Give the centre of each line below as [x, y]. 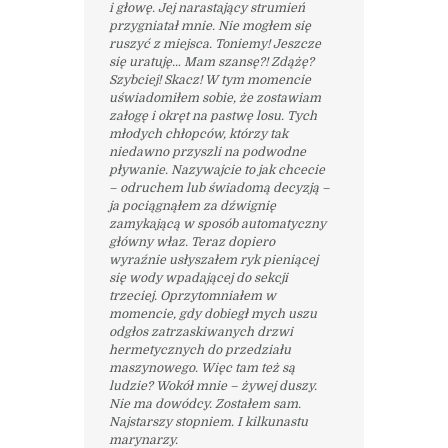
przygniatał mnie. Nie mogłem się [209, 25]
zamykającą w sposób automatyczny [217, 223]
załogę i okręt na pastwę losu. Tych [212, 115]
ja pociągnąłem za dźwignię [192, 205]
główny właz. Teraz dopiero [191, 241]
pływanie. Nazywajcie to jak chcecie [216, 169]
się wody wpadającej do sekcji [198, 277]
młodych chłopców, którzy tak [198, 133]
